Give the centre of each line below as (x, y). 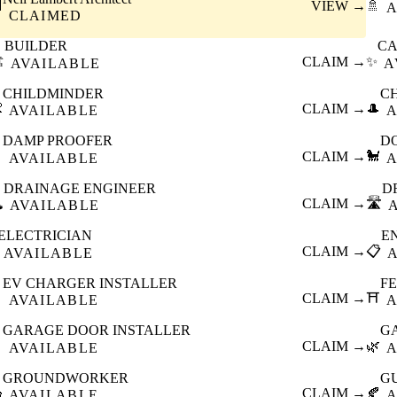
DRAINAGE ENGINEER (79, 188)
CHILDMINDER (53, 93)
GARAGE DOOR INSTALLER (96, 331)
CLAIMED (45, 16)
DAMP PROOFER (57, 141)
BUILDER (35, 46)
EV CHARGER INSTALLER (90, 283)
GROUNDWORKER (65, 378)
